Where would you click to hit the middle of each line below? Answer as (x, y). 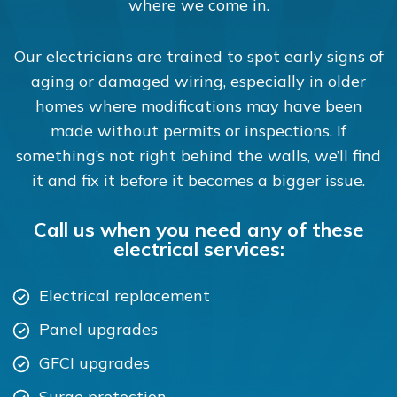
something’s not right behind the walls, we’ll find (198, 156)
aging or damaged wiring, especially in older (198, 81)
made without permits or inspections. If (198, 131)
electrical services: (198, 249)
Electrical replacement (124, 296)
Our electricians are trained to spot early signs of (198, 56)
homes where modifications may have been (198, 106)
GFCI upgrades (94, 363)
